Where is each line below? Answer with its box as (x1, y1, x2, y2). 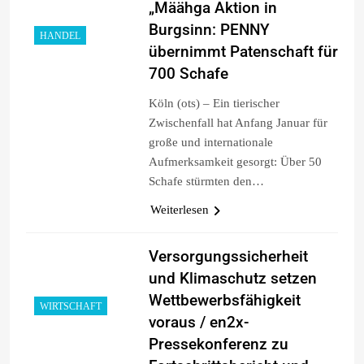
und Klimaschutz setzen (148, 268, 317, 288)
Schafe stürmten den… (148, 174, 264, 188)
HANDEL (40, 29, 80, 41)
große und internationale (148, 135, 273, 149)
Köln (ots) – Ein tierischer (148, 96, 279, 110)
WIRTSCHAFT (40, 300, 102, 312)
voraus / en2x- (148, 312, 249, 331)
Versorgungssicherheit (148, 246, 308, 266)
